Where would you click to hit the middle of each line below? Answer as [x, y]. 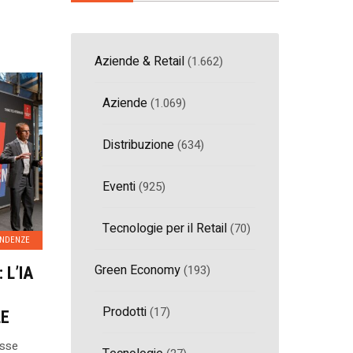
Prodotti [125, 312]
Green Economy [138, 270]
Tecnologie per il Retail [165, 228]
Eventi [119, 186]
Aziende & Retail [140, 61]
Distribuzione [139, 145]
